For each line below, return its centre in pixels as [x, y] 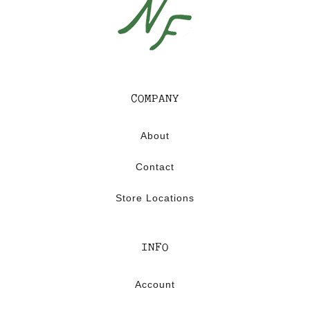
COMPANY [155, 100]
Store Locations [155, 198]
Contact [155, 167]
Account [155, 285]
